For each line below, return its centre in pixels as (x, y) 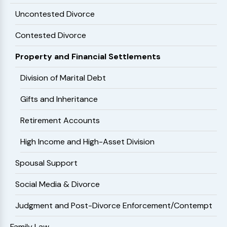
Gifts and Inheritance (59, 99)
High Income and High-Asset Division (87, 142)
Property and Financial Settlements (88, 56)
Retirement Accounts (60, 120)
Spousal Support (46, 163)
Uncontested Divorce (55, 14)
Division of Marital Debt (63, 78)
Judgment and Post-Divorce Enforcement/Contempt (114, 205)
